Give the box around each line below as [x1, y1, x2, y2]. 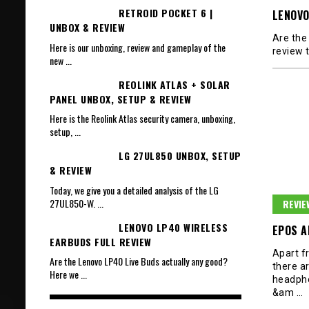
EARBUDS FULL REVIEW [50, 234, 152, 249]
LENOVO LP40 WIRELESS [119, 219, 228, 235]
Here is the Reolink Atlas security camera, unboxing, [50, 111, 235, 126]
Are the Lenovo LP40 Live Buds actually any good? [50, 253, 228, 268]
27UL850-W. [50, 195, 97, 210]
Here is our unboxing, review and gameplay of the [50, 39, 226, 54]
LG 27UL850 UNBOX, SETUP [119, 148, 241, 163]
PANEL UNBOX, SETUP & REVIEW [50, 91, 192, 106]
